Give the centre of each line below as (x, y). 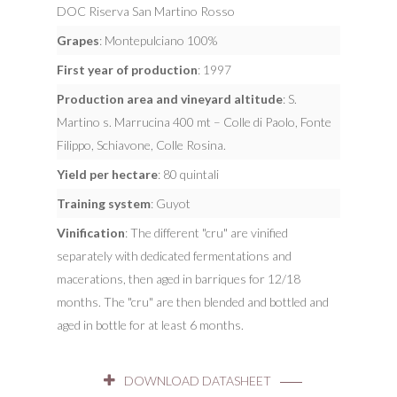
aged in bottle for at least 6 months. (150, 324)
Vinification (91, 232)
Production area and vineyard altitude (170, 98)
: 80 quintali (188, 174)
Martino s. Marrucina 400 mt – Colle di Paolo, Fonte (194, 121)
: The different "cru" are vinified (206, 232)
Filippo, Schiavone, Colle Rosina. (141, 144)
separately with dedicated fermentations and (174, 255)
